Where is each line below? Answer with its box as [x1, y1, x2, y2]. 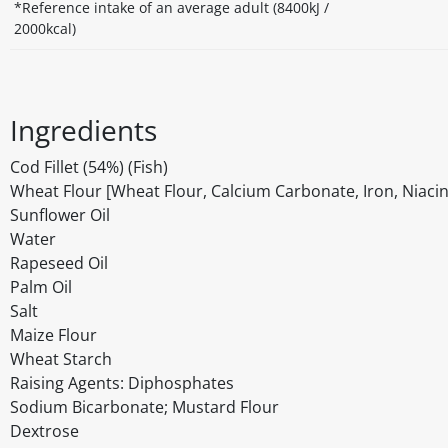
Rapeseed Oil [10, 252, 108, 275]
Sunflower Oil [10, 204, 110, 227]
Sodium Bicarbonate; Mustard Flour [10, 396, 279, 419]
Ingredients [10, 111, 157, 150]
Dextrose [10, 420, 79, 443]
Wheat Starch [10, 348, 112, 371]
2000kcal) [14, 19, 76, 39]
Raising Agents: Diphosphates [10, 372, 234, 395]
